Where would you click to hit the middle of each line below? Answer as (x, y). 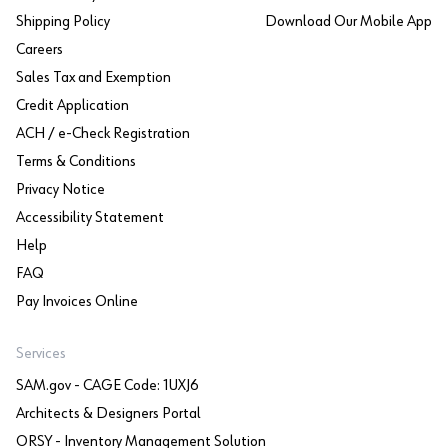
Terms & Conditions (76, 161)
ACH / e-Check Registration (103, 133)
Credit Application (72, 105)
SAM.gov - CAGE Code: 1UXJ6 (107, 385)
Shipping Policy (63, 21)
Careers (39, 49)
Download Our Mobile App (348, 21)
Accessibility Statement (90, 217)
